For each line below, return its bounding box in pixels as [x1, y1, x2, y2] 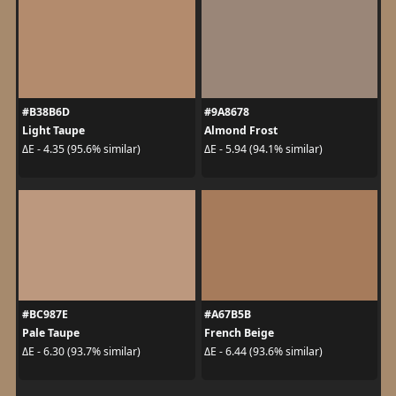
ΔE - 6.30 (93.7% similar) [21, 344, 141, 359]
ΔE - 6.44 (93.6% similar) [204, 344, 323, 359]
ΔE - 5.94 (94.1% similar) [204, 141, 323, 156]
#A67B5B [204, 306, 251, 322]
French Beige [204, 324, 274, 340]
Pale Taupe [21, 324, 80, 340]
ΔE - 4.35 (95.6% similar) [21, 141, 141, 156]
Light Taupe [21, 122, 85, 138]
